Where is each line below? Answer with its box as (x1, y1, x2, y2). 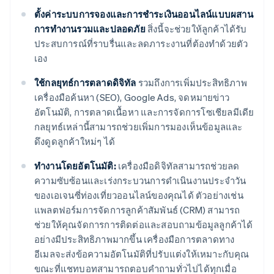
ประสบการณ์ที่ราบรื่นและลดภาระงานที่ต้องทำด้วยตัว (34, 37, 248, 50)
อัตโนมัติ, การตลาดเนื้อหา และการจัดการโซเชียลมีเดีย (34, 106, 254, 119)
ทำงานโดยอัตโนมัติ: (34, 160, 116, 172)
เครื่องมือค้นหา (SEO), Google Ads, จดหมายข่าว (34, 91, 229, 104)
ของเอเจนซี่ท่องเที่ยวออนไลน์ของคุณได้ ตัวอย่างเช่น (34, 189, 243, 202)
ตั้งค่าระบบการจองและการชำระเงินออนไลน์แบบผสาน (34, 8, 253, 21)
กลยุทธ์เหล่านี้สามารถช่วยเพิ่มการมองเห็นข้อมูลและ (34, 120, 243, 133)
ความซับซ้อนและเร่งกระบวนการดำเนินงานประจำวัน (34, 174, 246, 187)
